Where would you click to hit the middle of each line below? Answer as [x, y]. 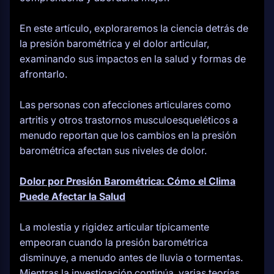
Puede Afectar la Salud [72, 196]
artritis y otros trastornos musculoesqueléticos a [129, 120]
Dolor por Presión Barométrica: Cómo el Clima [128, 181]
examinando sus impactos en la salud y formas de [133, 59]
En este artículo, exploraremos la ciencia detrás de [134, 28]
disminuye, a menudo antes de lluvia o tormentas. [131, 257]
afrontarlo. [43, 74]
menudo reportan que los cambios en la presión [128, 135]
